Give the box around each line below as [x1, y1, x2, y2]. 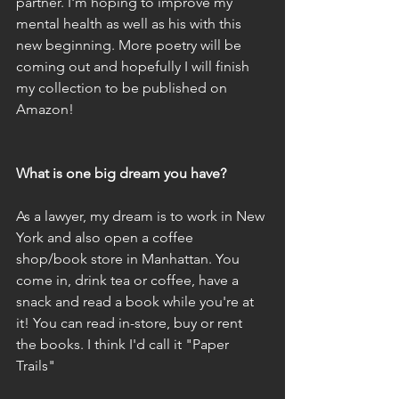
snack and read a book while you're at [16, 293, 257, 310]
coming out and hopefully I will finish [16, 58, 253, 75]
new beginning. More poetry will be [16, 37, 245, 53]
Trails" [16, 357, 55, 374]
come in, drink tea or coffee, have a [16, 272, 242, 289]
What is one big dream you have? [16, 165, 226, 182]
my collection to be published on [16, 79, 231, 96]
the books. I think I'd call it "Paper [16, 336, 232, 353]
